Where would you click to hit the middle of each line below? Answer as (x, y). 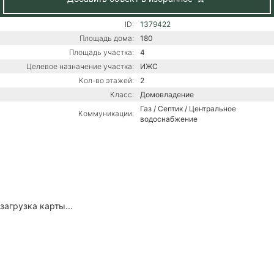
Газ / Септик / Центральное (188, 108)
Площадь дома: (107, 38)
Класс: (122, 94)
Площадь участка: (102, 52)
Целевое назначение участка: (80, 66)
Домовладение (167, 94)
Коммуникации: (106, 113)
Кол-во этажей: (106, 80)
